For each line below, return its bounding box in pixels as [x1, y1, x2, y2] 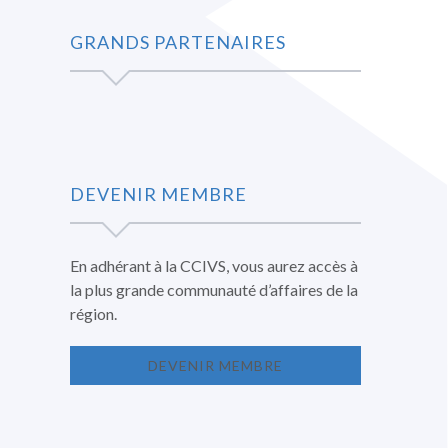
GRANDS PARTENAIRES [70, 30, 287, 53]
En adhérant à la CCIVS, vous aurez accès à [70, 255, 359, 275]
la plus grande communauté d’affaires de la [70, 279, 359, 299]
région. [70, 303, 118, 323]
